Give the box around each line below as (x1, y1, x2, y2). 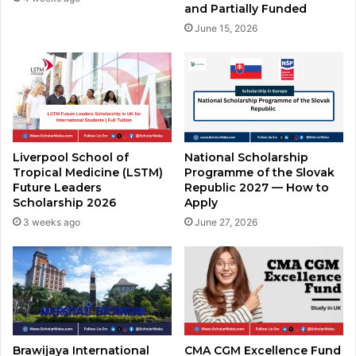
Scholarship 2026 (13, 195, 116, 210)
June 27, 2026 (195, 215, 257, 228)
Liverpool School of (13, 149, 129, 164)
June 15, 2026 (195, 21, 257, 34)
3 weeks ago (23, 215, 80, 228)
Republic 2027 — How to (184, 180, 329, 195)
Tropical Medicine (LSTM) (13, 164, 163, 180)
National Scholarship (184, 149, 308, 164)
